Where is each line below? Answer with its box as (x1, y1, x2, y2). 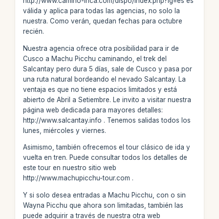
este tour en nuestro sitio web (22, 164, 116, 172)
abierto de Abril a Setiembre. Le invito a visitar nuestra (22, 95, 191, 104)
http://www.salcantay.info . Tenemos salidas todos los (22, 116, 191, 124)
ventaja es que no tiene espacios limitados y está (22, 85, 177, 93)
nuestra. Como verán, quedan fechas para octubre (22, 17, 182, 25)
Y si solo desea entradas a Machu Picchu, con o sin (22, 191, 186, 199)
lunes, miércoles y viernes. (22, 126, 106, 134)
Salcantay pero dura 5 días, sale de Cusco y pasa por (22, 65, 192, 73)
